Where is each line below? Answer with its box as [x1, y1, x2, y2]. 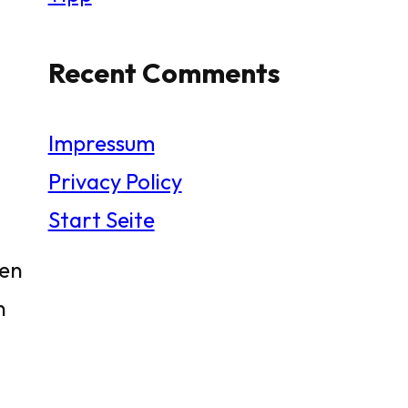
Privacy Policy [47, 167, 182, 195]
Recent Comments [47, 55, 280, 90]
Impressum [47, 128, 155, 157]
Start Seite [47, 205, 155, 233]
